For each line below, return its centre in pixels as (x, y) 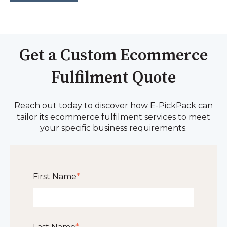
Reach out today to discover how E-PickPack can (113, 106)
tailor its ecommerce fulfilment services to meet (113, 117)
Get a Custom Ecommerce (113, 55)
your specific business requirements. (113, 128)
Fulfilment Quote (113, 78)
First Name (55, 176)
